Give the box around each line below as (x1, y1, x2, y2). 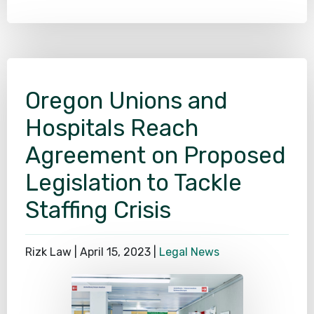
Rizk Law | (25, 245, 80, 259)
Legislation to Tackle (25, 168, 242, 196)
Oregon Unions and (25, 86, 228, 114)
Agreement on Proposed (25, 141, 286, 169)
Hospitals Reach (25, 114, 198, 142)
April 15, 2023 (80, 245, 151, 259)
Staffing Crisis (25, 196, 171, 224)
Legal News (159, 245, 219, 259)
